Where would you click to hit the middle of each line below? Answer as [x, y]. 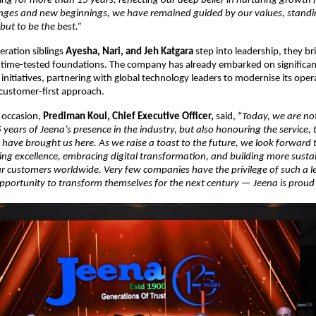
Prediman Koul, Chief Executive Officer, [128, 117]
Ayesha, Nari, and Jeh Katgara [129, 52]
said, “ [228, 117]
